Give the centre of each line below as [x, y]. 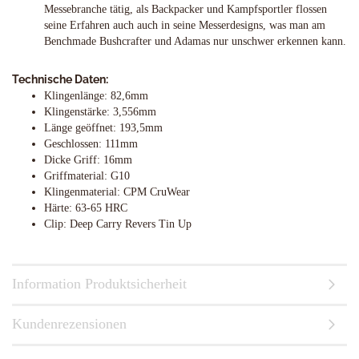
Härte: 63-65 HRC [86, 208]
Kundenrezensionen [69, 324]
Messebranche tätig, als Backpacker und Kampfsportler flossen [186, 10]
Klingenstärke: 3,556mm [100, 112]
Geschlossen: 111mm [91, 144]
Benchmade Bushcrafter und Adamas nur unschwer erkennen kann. [195, 42]
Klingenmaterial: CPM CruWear [119, 192]
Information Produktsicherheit [99, 284]
